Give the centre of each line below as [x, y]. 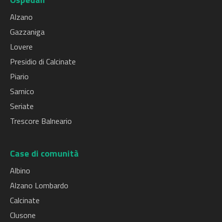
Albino [20, 170]
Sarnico [22, 91]
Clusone [23, 215]
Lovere [21, 46]
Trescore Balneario [41, 121]
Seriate [22, 106]
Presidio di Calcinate [43, 61]
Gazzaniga [27, 31]
